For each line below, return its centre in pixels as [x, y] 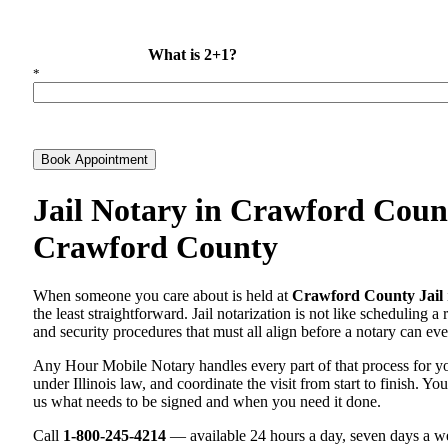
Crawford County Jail [367, 295]
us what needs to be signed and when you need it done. [207, 401]
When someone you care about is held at [162, 295]
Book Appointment [94, 160]
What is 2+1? [193, 55]
